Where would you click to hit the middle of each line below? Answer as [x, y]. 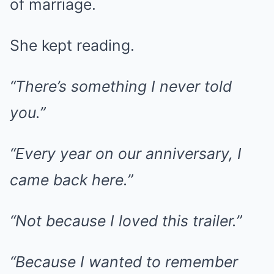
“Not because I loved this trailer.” [126, 221]
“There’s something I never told [121, 86]
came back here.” [71, 180]
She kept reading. [72, 45]
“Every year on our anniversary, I [126, 154]
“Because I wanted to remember [124, 262]
